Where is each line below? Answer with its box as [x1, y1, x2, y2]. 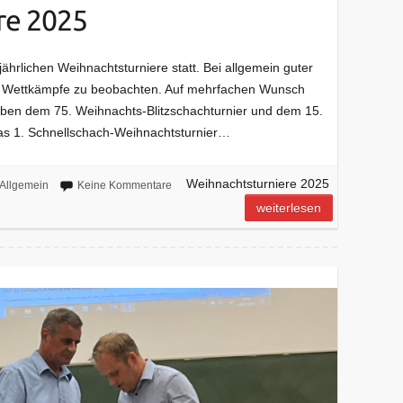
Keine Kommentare [76, 178, 172, 192]
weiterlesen [256, 200, 322, 215]
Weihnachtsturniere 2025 [185, 175, 329, 191]
